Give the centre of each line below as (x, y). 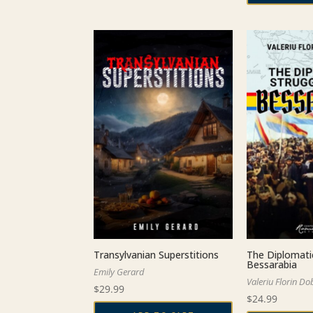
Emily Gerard (119, 271)
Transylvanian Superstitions (156, 254)
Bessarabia (272, 264)
